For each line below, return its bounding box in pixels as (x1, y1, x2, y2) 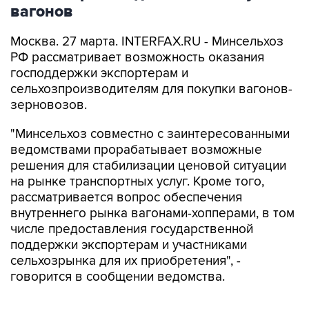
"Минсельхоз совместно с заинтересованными (10, 126, 290, 142)
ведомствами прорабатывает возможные (10, 142, 262, 158)
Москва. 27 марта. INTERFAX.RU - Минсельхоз (10, 34, 283, 50)
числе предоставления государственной (10, 221, 253, 237)
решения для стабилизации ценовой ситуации (10, 158, 286, 174)
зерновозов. (10, 97, 87, 113)
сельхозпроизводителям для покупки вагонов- (10, 81, 292, 97)
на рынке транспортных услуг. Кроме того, (10, 174, 264, 190)
